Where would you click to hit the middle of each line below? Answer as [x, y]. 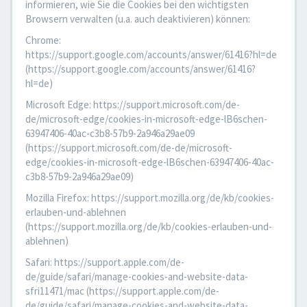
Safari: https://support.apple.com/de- [105, 262]
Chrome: [43, 40]
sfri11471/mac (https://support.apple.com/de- [122, 291]
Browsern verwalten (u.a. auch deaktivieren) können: [138, 19]
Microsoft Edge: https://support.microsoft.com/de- [133, 105]
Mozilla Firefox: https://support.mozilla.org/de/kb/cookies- [150, 198]
